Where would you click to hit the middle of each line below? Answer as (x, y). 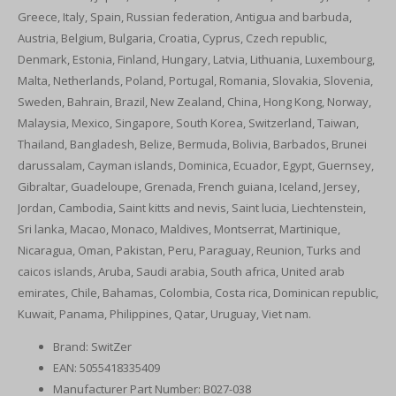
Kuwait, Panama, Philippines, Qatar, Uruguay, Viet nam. (164, 314)
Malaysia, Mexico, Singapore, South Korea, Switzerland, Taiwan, (188, 123)
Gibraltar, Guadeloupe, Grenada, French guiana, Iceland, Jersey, (189, 187)
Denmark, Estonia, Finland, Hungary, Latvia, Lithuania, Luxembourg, (196, 59)
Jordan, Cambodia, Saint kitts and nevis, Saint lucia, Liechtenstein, (192, 208)
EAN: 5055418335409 (107, 368)
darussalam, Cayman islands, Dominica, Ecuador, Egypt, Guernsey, (196, 165)
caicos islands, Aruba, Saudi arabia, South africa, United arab (181, 271)
